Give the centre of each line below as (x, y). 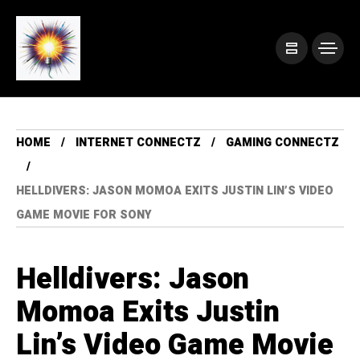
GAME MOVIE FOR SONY (84, 215)
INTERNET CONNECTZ (138, 143)
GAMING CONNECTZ (282, 143)
